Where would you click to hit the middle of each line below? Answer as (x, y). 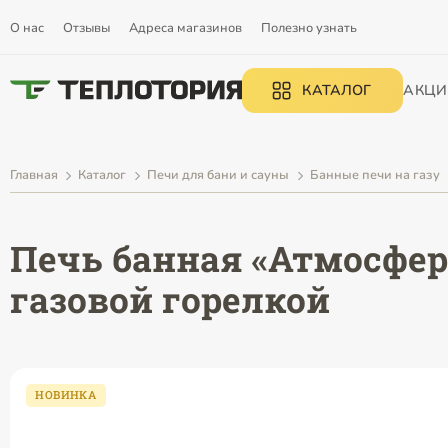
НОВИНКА (66, 395)
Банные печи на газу (374, 175)
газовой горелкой (169, 300)
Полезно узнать (309, 27)
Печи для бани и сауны (218, 175)
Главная (33, 175)
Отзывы (86, 27)
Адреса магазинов (185, 27)
